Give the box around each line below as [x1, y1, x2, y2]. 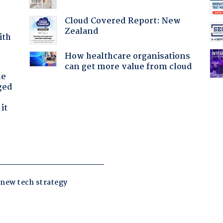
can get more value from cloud [64, 60, 192, 74]
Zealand [64, 24, 99, 38]
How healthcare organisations [64, 49, 190, 63]
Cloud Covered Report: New [64, 14, 181, 28]
